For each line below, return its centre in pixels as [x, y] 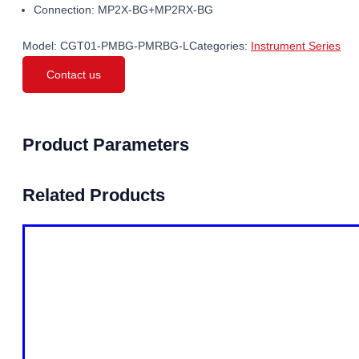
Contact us [74, 74]
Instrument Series [296, 45]
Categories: [220, 45]
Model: [41, 45]
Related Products [94, 195]
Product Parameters [106, 144]
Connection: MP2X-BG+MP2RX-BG [123, 9]
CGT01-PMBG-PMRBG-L [125, 45]
